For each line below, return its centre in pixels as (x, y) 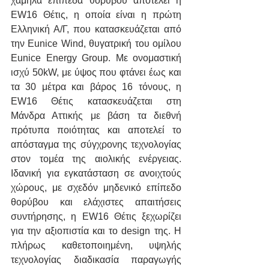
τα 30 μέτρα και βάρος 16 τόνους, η (96, 87)
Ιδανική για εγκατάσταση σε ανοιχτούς (96, 174)
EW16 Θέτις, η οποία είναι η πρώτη (96, 15)
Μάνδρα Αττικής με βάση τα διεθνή (96, 116)
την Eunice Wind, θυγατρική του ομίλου (96, 44)
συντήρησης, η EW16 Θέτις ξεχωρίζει (96, 217)
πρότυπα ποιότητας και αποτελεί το (96, 130)
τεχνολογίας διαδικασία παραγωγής (96, 260)
